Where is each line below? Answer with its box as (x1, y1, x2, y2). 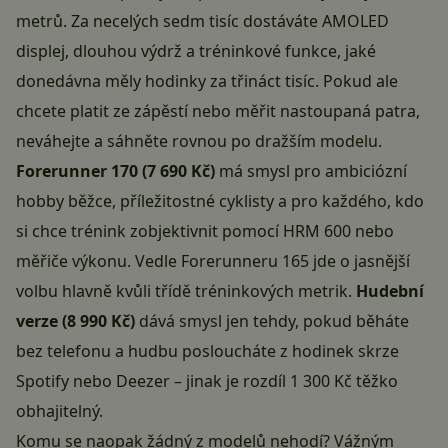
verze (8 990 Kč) (16, 310, 135, 333)
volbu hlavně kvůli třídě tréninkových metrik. (16, 280, 356, 303)
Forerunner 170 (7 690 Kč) (16, 160, 215, 183)
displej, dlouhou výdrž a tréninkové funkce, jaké (16, 40, 376, 63)
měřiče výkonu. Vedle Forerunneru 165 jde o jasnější (16, 250, 410, 273)
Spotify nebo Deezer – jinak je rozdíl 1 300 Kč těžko (16, 370, 398, 393)
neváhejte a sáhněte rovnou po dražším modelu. (16, 130, 382, 153)
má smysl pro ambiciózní (215, 160, 407, 183)
